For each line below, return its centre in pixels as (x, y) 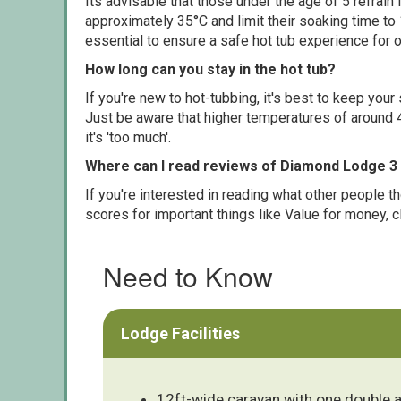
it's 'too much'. (128, 137)
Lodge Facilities (180, 333)
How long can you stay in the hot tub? (210, 69)
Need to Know (188, 276)
